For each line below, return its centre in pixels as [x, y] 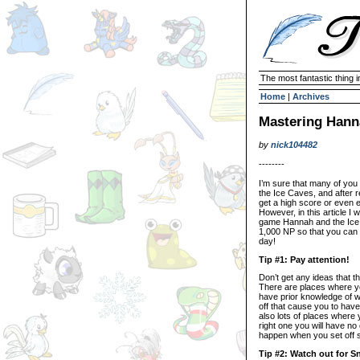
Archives [311, 96]
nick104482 [294, 145]
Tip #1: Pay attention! [304, 259]
